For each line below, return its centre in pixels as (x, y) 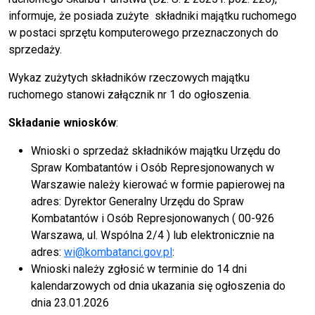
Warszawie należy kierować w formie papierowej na (158, 185)
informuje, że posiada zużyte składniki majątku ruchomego (153, 16)
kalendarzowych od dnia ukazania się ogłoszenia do (158, 286)
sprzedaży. (35, 50)
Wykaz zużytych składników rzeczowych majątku (129, 78)
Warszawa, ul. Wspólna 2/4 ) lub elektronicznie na (153, 236)
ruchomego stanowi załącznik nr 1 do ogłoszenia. (130, 95)
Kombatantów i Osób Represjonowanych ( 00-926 (153, 219)
